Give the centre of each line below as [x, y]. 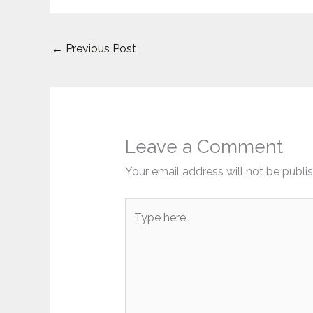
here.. [137, 228]
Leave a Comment [204, 146]
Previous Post [100, 49]
